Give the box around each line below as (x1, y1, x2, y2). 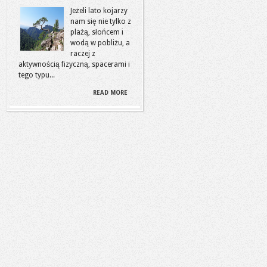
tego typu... (18, 71, 55, 79)
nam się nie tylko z (70, 17, 131, 26)
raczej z (70, 49, 95, 58)
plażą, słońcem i (70, 28, 123, 36)
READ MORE (93, 89, 128, 96)
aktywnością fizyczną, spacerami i (18, 60, 130, 69)
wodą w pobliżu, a (70, 39, 130, 47)
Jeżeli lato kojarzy (70, 7, 128, 15)
